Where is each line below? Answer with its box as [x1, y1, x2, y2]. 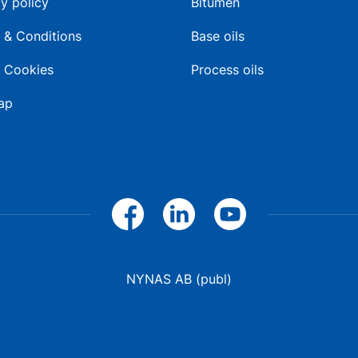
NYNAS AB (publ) [126, 271, 232, 287]
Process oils [191, 62, 264, 78]
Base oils [191, 28, 245, 44]
